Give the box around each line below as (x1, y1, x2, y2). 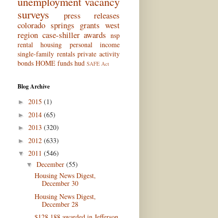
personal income (69, 39, 120, 49)
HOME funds (36, 58, 73, 68)
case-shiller (42, 29, 80, 40)
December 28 (41, 199, 78, 209)
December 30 (41, 179, 78, 188)
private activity (77, 49, 120, 58)
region (18, 29, 38, 40)
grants (80, 19, 100, 31)
